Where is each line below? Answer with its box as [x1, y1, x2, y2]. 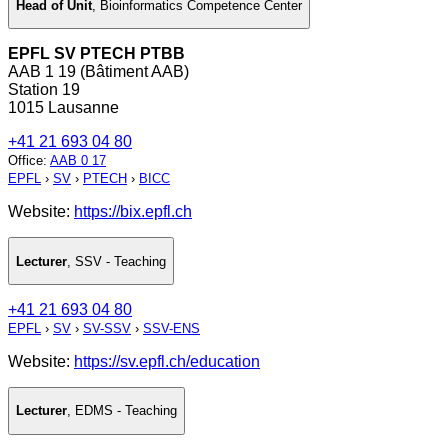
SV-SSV [83, 321, 131, 337]
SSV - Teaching [75, 253, 166, 269]
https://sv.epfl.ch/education [74, 353, 260, 371]
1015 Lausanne [8, 99, 119, 117]
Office [8, 153, 43, 169]
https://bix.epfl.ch [74, 203, 192, 221]
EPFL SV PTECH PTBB [8, 45, 185, 63]
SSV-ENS [143, 321, 200, 337]
